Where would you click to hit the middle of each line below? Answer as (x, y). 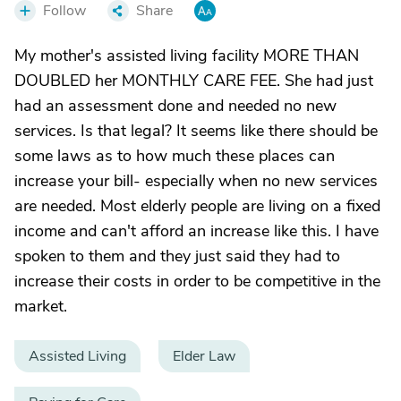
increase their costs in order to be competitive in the (197, 281)
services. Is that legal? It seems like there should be (196, 131)
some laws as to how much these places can (175, 156)
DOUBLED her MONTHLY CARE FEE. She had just (194, 81)
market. (41, 306)
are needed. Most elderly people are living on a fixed (197, 206)
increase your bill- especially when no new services (196, 181)
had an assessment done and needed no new (175, 106)
